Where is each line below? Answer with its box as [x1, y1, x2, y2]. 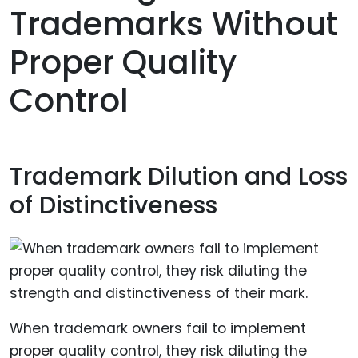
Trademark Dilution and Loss [10, 159, 348, 193]
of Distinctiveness [10, 188, 217, 222]
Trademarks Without [10, 2, 338, 47]
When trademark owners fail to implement [10, 319, 306, 339]
